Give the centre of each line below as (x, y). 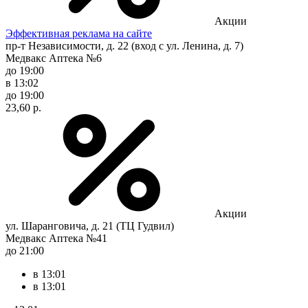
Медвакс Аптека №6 (54, 58)
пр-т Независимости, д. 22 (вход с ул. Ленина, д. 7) (124, 45)
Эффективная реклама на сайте (79, 33)
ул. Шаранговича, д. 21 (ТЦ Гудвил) (90, 225)
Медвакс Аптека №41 (56, 238)
